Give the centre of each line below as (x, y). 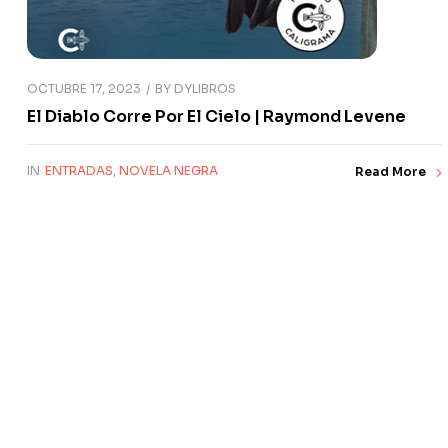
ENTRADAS (79, 171)
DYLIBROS (205, 89)
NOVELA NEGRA (168, 171)
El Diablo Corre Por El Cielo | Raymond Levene (216, 116)
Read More (390, 171)
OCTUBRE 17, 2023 (84, 88)
